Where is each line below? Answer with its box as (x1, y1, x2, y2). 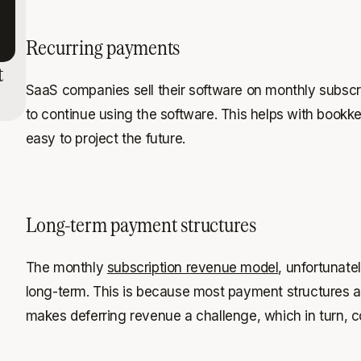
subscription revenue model (106, 259, 279, 276)
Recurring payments (25, 35, 180, 59)
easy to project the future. (25, 130, 185, 147)
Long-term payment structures (25, 212, 256, 236)
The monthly (25, 259, 107, 276)
